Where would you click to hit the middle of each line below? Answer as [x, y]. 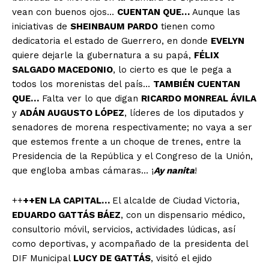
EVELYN [228, 41]
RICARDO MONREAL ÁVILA [199, 98]
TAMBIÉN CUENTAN [197, 84]
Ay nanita [174, 170]
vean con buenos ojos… [65, 12]
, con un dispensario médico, [183, 215]
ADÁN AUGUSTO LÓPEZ [72, 113]
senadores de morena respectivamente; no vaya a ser [132, 127]
